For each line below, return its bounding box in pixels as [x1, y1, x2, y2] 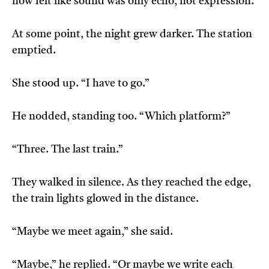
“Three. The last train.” [12, 144, 123, 156]
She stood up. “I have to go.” [12, 78, 150, 89]
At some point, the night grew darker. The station [12, 29, 252, 40]
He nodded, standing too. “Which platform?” [12, 111, 231, 122]
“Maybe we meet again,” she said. [12, 226, 173, 238]
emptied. [12, 45, 56, 56]
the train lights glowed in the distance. [12, 193, 199, 205]
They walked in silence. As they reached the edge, [12, 177, 251, 189]
